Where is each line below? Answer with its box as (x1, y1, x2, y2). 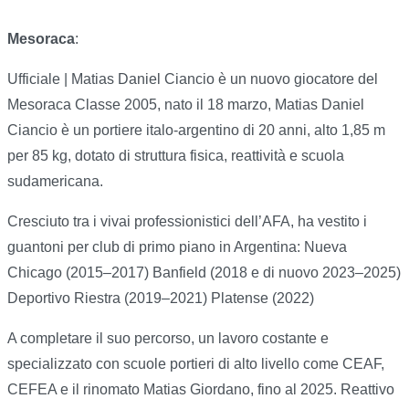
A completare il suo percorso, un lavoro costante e (7, 330, 329, 347)
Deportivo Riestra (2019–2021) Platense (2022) (7, 290, 314, 307)
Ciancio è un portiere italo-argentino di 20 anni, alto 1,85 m (7, 122, 385, 139)
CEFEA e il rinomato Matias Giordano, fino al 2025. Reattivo (7, 382, 394, 398)
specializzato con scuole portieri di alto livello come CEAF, (7, 356, 384, 372)
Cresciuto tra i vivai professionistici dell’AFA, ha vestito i (7, 214, 367, 230)
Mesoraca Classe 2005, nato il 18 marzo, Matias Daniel (7, 97, 364, 113)
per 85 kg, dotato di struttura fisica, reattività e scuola (7, 148, 344, 164)
